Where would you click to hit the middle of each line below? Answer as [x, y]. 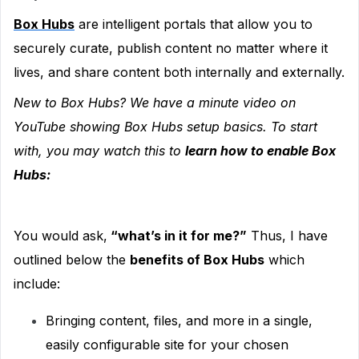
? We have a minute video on [208, 103]
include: [37, 284]
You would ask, [61, 236]
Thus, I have [287, 236]
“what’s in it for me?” [177, 236]
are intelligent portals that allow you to [194, 24]
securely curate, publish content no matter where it [171, 48]
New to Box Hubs [67, 103]
